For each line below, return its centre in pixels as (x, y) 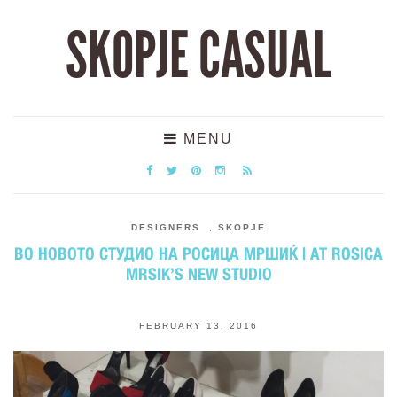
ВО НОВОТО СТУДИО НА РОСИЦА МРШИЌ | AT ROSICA (198, 253)
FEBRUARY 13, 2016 (198, 326)
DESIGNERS (166, 227)
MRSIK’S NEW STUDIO (198, 274)
